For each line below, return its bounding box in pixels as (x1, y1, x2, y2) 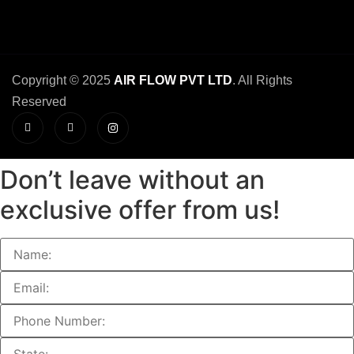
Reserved (12, 94, 66, 108)
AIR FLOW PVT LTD (114, 73, 232, 87)
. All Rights (232, 73, 292, 87)
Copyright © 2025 (12, 73, 114, 87)
